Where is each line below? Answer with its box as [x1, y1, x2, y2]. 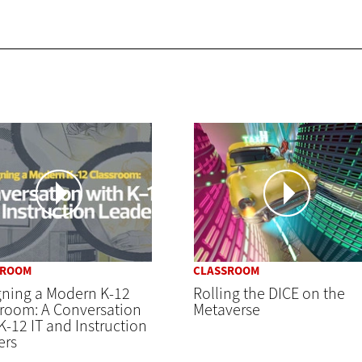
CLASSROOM [193, 263, 259, 280]
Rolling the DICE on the [193, 283, 345, 305]
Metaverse [193, 299, 260, 322]
